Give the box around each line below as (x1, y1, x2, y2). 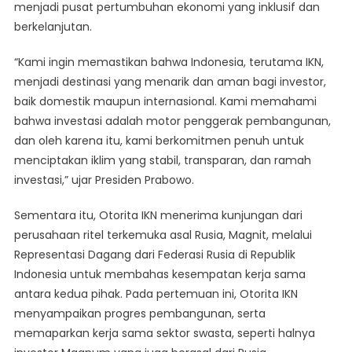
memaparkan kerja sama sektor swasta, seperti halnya (13, 325, 315, 342)
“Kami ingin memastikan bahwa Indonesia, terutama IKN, (13, 54, 324, 71)
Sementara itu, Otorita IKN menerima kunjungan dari (13, 207, 302, 224)
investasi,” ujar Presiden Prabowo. (13, 172, 194, 189)
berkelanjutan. (13, 19, 92, 35)
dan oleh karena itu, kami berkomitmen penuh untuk (13, 133, 304, 149)
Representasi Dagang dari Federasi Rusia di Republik (13, 247, 295, 263)
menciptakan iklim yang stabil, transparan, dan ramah (13, 152, 311, 169)
